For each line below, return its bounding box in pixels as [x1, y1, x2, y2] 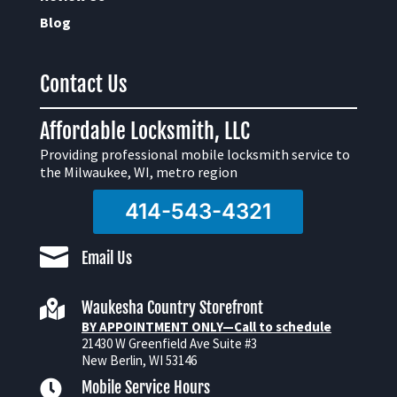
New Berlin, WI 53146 [81, 351, 197, 369]
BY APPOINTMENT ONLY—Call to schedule [81, 317, 331, 335]
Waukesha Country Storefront [81, 297, 263, 317]
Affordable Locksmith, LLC [39, 117, 250, 144]
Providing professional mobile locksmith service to [39, 144, 350, 163]
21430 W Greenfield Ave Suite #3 [81, 334, 257, 352]
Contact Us [39, 70, 128, 97]
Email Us [81, 247, 132, 268]
